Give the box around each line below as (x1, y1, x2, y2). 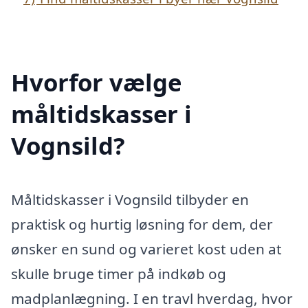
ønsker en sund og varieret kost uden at (11, 239, 282, 258)
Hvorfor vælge (11, 65, 181, 98)
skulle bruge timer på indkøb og (11, 263, 226, 283)
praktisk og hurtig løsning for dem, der (11, 214, 273, 234)
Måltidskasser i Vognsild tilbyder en (11, 189, 249, 209)
